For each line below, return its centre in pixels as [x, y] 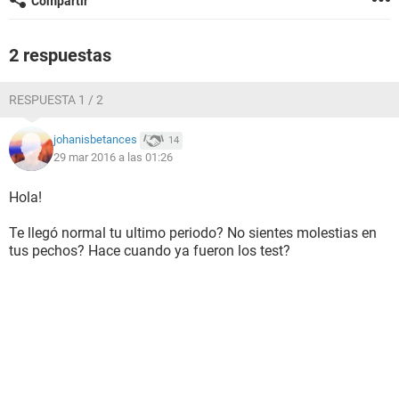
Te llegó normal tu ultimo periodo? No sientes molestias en [193, 233]
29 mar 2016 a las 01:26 [113, 157]
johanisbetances [95, 140]
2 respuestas [60, 55]
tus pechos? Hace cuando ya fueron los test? [150, 251]
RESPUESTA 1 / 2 [56, 100]
